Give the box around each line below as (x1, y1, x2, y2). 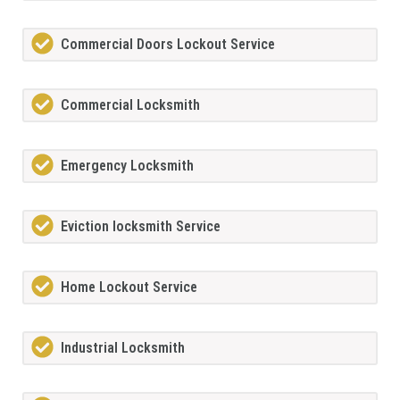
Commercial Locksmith (61, 96, 200, 114)
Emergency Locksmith (61, 157, 194, 175)
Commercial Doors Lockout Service (61, 36, 275, 54)
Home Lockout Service (61, 279, 197, 296)
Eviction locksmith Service (61, 218, 221, 236)
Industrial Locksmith (61, 339, 185, 357)
